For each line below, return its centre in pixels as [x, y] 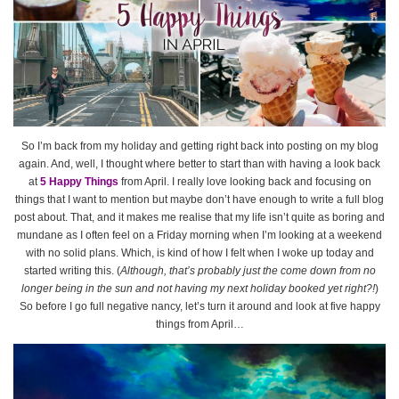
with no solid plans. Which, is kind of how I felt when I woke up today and [199, 253]
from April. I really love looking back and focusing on [244, 182]
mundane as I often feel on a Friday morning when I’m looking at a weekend [199, 236]
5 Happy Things [79, 182]
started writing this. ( [72, 271]
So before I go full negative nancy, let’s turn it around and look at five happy [199, 307]
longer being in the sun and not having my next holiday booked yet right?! [198, 289]
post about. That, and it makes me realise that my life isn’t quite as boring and [199, 218]
